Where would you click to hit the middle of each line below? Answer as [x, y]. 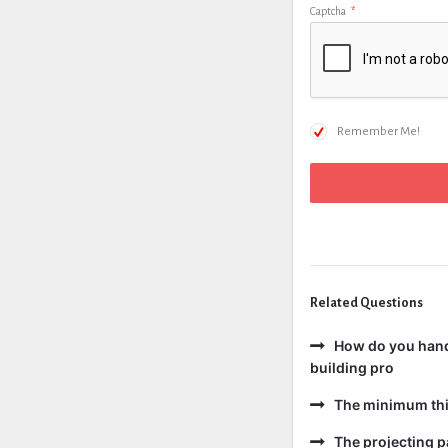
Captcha [328, 11]
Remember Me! [378, 131]
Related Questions [366, 303]
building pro [352, 367]
